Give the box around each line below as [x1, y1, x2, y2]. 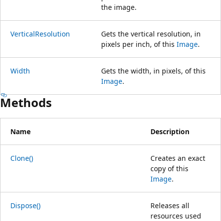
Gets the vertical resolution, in [101, 29, 201, 38]
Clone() [10, 153, 33, 163]
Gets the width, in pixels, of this [101, 66, 206, 75]
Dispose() [10, 200, 40, 210]
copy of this [150, 163, 188, 173]
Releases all [150, 200, 189, 210]
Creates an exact [150, 153, 205, 163]
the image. [101, 2, 137, 12]
